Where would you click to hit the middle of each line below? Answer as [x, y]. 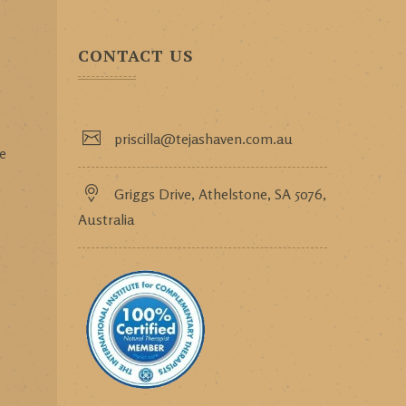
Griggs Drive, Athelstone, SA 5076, [221, 193]
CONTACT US [136, 55]
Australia [106, 219]
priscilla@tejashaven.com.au [204, 138]
